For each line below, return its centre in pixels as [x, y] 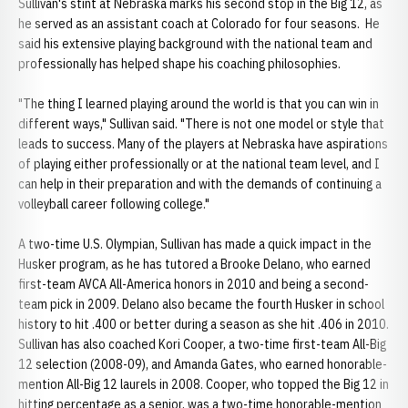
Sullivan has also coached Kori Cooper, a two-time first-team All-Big [202, 344]
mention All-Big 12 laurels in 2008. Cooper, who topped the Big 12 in [204, 384]
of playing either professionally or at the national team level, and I [199, 164]
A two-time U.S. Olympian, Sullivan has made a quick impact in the [195, 244]
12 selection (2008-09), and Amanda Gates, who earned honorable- [203, 364]
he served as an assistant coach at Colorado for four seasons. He [199, 24]
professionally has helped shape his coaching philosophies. [179, 64]
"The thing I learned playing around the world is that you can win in [199, 104]
